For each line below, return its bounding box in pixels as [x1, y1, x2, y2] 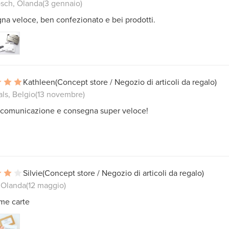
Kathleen [23, 76, 55, 87]
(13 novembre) [35, 88, 85, 100]
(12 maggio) [26, 179, 66, 191]
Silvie [23, 167, 42, 178]
